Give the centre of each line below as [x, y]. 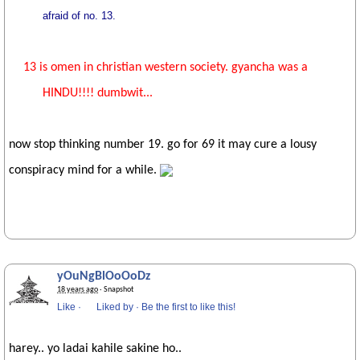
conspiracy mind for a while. [84, 170]
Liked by [115, 307]
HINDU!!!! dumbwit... [98, 93]
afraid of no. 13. [80, 16]
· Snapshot [116, 290]
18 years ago [78, 290]
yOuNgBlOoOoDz [104, 276]
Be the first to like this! [188, 307]
